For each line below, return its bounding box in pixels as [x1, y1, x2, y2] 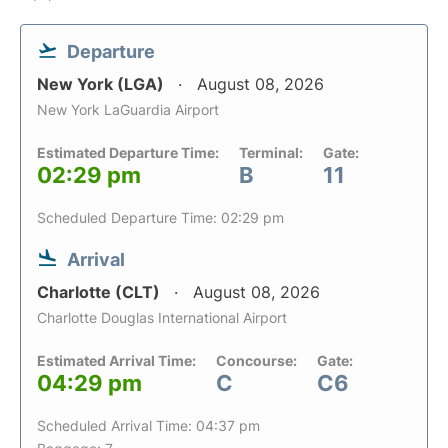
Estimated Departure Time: [37, 144, 219, 161]
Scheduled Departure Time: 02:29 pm [37, 209, 284, 226]
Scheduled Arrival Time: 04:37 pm [37, 417, 260, 434]
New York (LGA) [37, 74, 168, 94]
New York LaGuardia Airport [37, 101, 219, 118]
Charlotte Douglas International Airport [37, 309, 287, 326]
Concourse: [216, 352, 297, 369]
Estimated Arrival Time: [37, 352, 196, 369]
